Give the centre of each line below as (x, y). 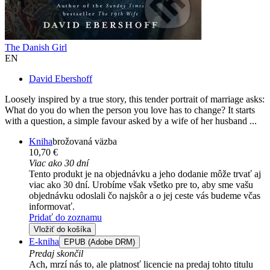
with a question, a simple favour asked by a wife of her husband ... (131, 121)
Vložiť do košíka (62, 230)
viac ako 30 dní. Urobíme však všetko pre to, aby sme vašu (141, 185)
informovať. (52, 207)
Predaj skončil (56, 254)
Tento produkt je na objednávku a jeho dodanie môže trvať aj (145, 174)
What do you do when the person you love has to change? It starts (130, 110)
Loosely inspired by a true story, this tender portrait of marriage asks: (135, 99)
